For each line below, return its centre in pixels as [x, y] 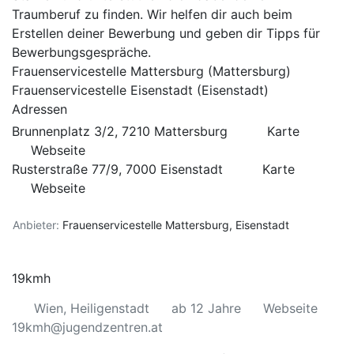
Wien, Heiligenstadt [92, 308]
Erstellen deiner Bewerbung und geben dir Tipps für [166, 33]
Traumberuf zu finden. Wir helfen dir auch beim [152, 14]
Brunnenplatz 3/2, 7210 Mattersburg [122, 131]
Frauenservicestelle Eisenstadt [102, 90]
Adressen [40, 109]
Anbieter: [36, 225]
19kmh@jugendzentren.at [87, 327]
